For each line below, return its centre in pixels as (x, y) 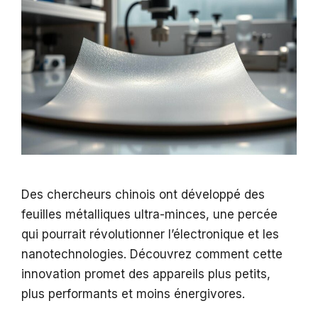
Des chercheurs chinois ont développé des (143, 195)
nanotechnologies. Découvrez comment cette (152, 254)
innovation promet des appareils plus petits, (146, 274)
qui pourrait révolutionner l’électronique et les (150, 235)
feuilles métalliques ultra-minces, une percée (149, 215)
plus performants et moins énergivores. (133, 294)
